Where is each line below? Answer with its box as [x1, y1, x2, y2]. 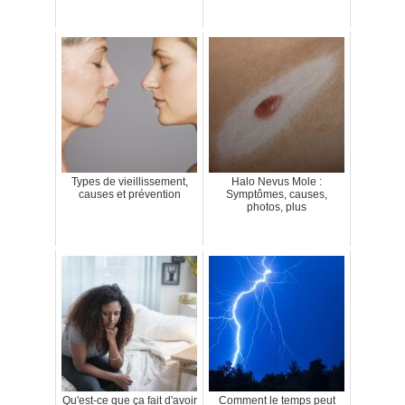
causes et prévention [78, 188, 181, 202]
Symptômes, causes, [226, 188, 327, 202]
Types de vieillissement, [71, 175, 188, 189]
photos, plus [247, 201, 306, 214]
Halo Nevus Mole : [231, 175, 322, 189]
